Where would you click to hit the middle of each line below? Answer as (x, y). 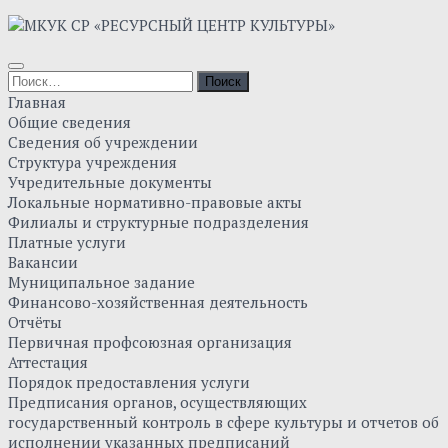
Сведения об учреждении (103, 142)
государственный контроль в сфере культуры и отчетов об (223, 422)
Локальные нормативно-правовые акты (155, 202)
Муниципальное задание (101, 282)
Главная (37, 102)
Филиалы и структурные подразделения (158, 222)
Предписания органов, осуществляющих (157, 402)
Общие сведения (69, 122)
